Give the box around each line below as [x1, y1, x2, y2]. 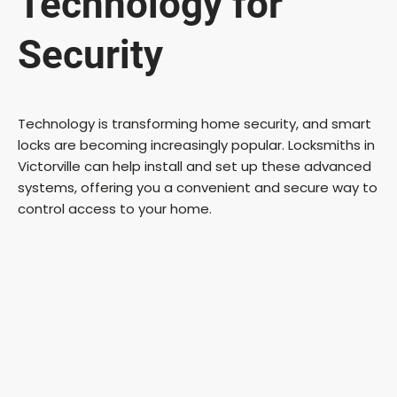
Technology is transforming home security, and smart [18, 114, 371, 133]
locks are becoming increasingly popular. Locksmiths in [18, 136, 375, 154]
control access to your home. [18, 199, 212, 218]
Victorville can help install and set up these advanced [18, 157, 371, 175]
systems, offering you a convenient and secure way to [18, 178, 378, 197]
